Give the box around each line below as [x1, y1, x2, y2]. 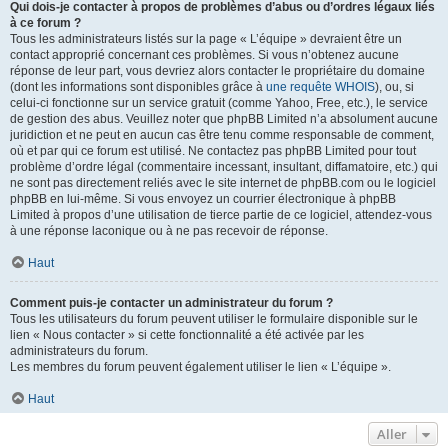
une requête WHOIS [266, 80, 375, 94]
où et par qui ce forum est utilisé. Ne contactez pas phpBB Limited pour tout [10, 144, 416, 158]
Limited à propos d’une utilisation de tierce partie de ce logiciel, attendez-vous [10, 208, 432, 222]
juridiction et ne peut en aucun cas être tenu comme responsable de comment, [10, 128, 434, 142]
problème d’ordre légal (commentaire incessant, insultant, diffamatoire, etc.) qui [10, 160, 438, 174]
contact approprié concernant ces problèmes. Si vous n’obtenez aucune [10, 48, 399, 62]
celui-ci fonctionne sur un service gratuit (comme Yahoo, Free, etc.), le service [10, 96, 428, 110]
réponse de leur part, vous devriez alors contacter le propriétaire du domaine [10, 64, 425, 78]
